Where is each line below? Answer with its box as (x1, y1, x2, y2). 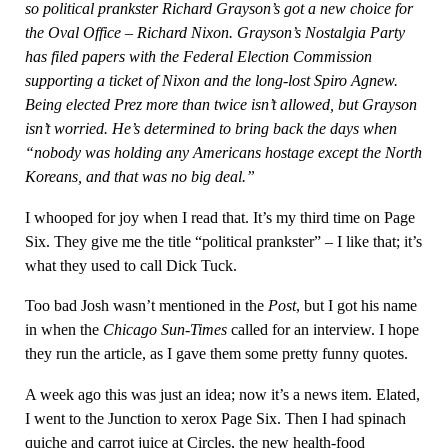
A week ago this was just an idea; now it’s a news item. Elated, (24, 384, 420, 404)
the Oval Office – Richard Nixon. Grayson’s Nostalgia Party (24, 23, 405, 43)
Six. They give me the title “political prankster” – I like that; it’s (24, 231, 422, 251)
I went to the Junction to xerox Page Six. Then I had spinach (24, 408, 406, 428)
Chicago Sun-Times (102, 320, 227, 340)
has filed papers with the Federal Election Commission (24, 47, 372, 67)
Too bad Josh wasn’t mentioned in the (24, 296, 268, 316)
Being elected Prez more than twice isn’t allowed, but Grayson (24, 95, 417, 115)
